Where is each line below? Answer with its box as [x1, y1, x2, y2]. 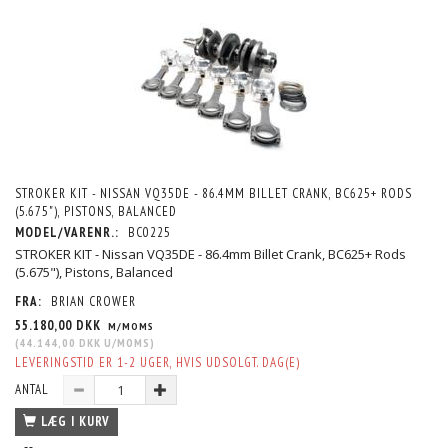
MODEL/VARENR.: [15, 223, 123, 241]
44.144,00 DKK [19, 334, 101, 350]
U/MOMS [101, 334, 150, 350]
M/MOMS [105, 318, 154, 333]
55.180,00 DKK [15, 316, 105, 334]
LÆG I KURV [41, 412, 110, 430]
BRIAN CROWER [51, 292, 136, 310]
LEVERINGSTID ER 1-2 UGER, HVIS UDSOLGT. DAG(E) [15, 353, 300, 371]
